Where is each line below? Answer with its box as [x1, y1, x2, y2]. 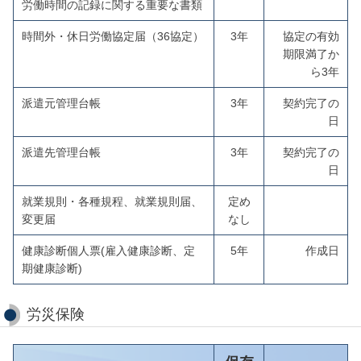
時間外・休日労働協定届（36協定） [22, 30, 204, 43]
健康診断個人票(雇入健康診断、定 [22, 244, 195, 257]
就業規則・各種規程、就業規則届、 [22, 195, 202, 208]
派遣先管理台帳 [22, 146, 101, 159]
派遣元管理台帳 [22, 97, 101, 110]
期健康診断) [22, 262, 82, 275]
